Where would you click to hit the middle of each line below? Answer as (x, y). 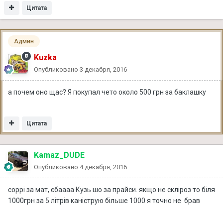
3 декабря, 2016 (103, 69)
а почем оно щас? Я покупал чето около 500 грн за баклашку (107, 92)
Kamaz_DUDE (59, 155)
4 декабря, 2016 (103, 167)
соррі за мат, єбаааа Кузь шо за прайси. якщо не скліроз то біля (111, 189)
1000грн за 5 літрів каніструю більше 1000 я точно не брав (104, 200)
